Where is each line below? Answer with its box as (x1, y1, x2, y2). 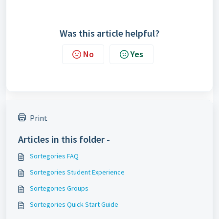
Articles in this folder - (18, 133, 110, 146)
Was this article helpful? (60, 27, 159, 40)
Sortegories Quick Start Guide (30, 200, 118, 209)
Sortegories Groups (30, 184, 88, 193)
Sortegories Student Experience (30, 168, 125, 177)
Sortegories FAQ (30, 152, 79, 161)
